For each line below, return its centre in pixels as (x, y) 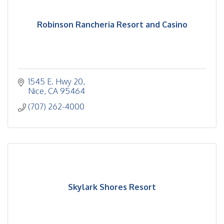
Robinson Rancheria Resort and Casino (112, 24)
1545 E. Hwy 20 (55, 81)
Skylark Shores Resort (112, 187)
